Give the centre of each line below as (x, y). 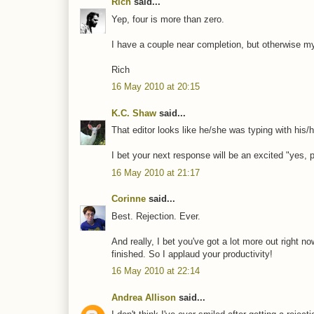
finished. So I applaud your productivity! (192, 254)
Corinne (129, 199)
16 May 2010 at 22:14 (156, 271)
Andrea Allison (144, 297)
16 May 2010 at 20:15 (156, 87)
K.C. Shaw (134, 113)
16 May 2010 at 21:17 (156, 172)
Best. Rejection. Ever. (156, 216)
